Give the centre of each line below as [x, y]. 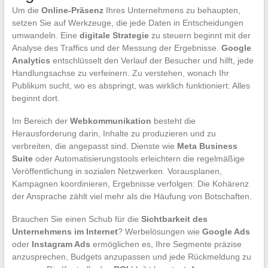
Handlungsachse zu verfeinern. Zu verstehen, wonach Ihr [120, 73]
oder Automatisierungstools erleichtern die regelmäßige [138, 159]
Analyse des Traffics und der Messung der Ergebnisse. [116, 48]
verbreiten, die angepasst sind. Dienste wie [94, 146]
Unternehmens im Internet [65, 232]
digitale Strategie [114, 36]
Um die [26, 10]
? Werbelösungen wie [160, 232]
